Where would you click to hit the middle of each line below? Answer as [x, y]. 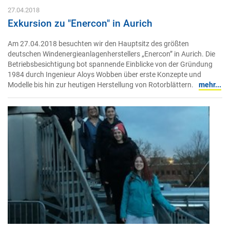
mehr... [210, 85]
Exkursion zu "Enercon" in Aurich [80, 24]
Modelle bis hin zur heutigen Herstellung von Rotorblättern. [101, 85]
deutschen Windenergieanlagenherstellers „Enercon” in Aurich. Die [111, 54]
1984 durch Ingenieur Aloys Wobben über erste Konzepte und [104, 74]
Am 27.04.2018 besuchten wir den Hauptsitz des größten [98, 44]
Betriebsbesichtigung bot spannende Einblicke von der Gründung [110, 64]
